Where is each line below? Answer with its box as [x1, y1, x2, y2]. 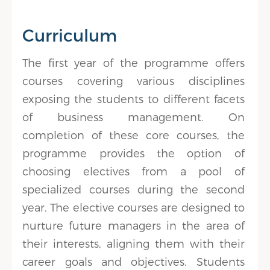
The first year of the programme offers [22, 56, 245, 69]
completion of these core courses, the [22, 128, 245, 141]
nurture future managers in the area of [22, 219, 245, 231]
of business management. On [22, 110, 245, 123]
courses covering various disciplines [22, 74, 245, 87]
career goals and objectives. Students [22, 255, 245, 268]
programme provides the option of [22, 146, 245, 159]
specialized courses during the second [22, 183, 245, 195]
